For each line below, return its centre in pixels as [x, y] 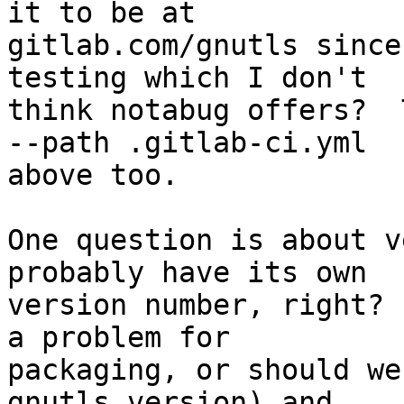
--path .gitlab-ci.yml [187, 143]
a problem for [119, 338]
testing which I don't [187, 78]
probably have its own [187, 273]
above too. [93, 175]
